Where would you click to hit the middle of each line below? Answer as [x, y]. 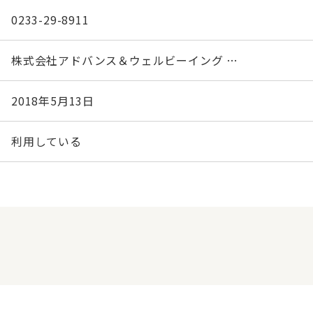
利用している [46, 141]
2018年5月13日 [53, 101]
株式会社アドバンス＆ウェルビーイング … [125, 60]
